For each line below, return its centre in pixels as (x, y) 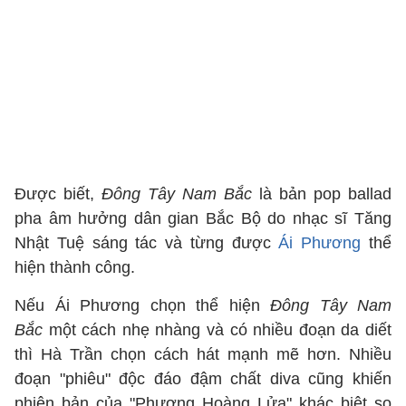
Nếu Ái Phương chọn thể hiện (142, 305)
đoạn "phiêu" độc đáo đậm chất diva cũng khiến (203, 379)
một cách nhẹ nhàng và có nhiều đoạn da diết (220, 330)
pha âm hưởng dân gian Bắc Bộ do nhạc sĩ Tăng (203, 218)
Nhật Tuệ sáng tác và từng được (147, 243)
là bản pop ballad (322, 194)
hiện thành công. (77, 267)
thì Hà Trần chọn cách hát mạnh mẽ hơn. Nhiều (203, 354)
